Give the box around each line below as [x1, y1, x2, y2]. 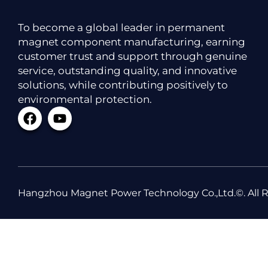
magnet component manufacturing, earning [18, 36, 245, 48]
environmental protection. [18, 93, 152, 105]
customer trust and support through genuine [18, 50, 247, 62]
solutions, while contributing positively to [18, 79, 228, 91]
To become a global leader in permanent [18, 22, 225, 33]
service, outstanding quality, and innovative [18, 65, 237, 77]
